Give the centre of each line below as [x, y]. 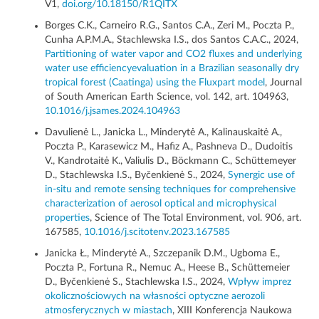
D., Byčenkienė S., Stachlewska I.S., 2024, [136, 282]
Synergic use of [261, 176]
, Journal [283, 83]
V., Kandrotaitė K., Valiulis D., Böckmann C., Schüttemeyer [171, 161]
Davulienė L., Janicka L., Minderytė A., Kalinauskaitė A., [163, 133]
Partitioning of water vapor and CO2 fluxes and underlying [173, 54]
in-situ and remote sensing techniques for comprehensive [170, 190]
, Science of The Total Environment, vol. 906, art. [195, 218]
